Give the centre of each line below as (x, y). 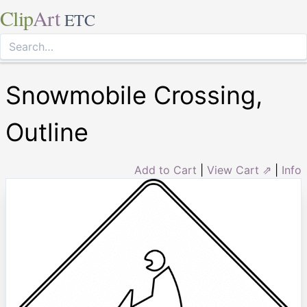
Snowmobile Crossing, (134, 95)
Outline (47, 132)
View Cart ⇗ (239, 170)
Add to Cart (165, 170)
